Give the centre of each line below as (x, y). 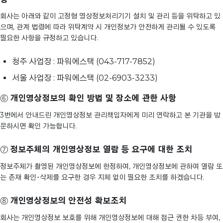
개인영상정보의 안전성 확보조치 (68, 201)
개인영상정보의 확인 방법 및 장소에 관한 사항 (93, 99)
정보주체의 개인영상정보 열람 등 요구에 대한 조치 (101, 150)
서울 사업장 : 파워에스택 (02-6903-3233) (85, 78)
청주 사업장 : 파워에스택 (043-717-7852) (84, 62)
